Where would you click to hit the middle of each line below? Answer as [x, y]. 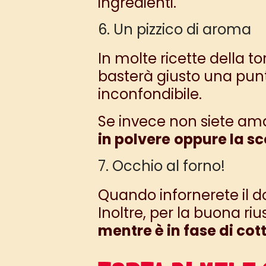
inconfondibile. [150, 94]
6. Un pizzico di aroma [174, 29]
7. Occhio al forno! [161, 166]
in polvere [134, 139]
